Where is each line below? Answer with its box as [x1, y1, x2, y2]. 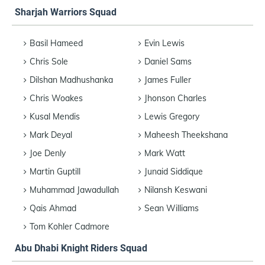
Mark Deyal [30, 129, 72, 140]
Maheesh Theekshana [144, 129, 228, 140]
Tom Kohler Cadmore [30, 221, 109, 232]
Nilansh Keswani [144, 184, 207, 195]
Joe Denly [30, 147, 66, 159]
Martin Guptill [30, 166, 80, 177]
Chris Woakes [30, 92, 83, 104]
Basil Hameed [30, 37, 83, 49]
